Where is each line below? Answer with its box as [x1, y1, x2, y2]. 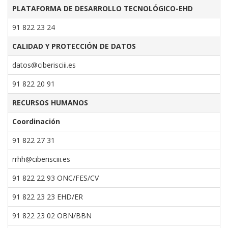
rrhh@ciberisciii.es [12, 154, 70, 164]
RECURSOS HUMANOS [12, 98, 88, 107]
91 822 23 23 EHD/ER [12, 192, 83, 202]
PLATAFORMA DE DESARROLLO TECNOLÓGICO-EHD [12, 4, 193, 13]
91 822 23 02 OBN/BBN [12, 211, 92, 220]
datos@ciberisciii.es [12, 60, 76, 70]
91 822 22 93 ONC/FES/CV [12, 173, 99, 183]
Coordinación [12, 117, 60, 126]
